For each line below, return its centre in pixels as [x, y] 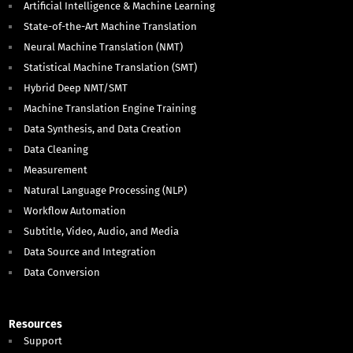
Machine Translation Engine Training [110, 109]
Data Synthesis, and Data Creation [103, 129]
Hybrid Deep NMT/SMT [76, 88]
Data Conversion [62, 273]
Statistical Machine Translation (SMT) [111, 68]
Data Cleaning [56, 150]
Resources [36, 325]
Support [43, 341]
